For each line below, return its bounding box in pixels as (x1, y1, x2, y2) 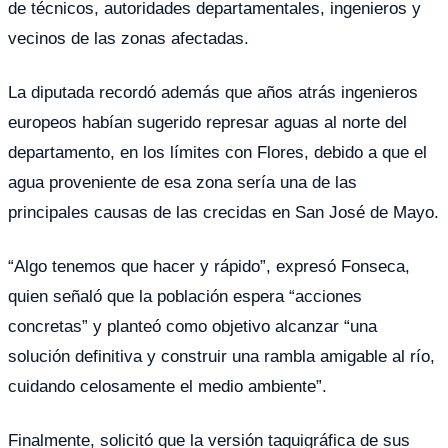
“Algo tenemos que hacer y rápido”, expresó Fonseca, (8, 255, 410, 276)
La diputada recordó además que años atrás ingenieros (8, 81, 418, 102)
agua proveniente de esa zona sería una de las (8, 171, 357, 192)
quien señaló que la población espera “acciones (8, 285, 362, 306)
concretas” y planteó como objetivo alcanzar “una (8, 315, 377, 336)
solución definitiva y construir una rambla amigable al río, (8, 345, 435, 366)
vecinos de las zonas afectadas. (8, 27, 249, 48)
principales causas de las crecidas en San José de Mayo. (8, 201, 439, 222)
